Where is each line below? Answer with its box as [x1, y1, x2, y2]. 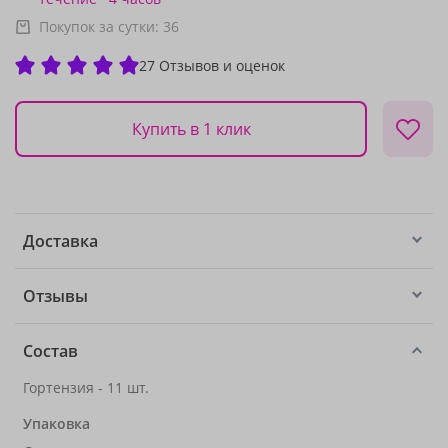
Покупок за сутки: [39, 17, 163, 36]
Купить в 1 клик [131, 117, 251, 140]
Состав [23, 340, 78, 362]
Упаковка [23, 414, 90, 433]
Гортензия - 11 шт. [23, 378, 149, 397]
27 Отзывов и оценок [139, 55, 285, 75]
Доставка [23, 230, 98, 252]
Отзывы [23, 285, 88, 307]
